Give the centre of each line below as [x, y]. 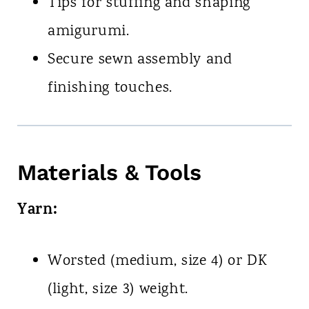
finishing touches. [110, 89]
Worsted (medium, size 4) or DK [157, 262]
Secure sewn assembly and [140, 60]
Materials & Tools [109, 173]
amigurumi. [88, 32]
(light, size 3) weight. [118, 290]
